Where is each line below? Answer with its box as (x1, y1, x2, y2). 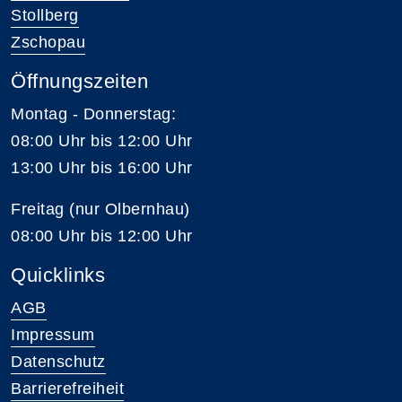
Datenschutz (11, 353, 106, 371)
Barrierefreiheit (11, 380, 124, 398)
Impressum (11, 326, 95, 344)
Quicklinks (11, 264, 105, 286)
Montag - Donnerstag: (11, 105, 176, 123)
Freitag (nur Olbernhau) (11, 200, 190, 218)
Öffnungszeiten (11, 70, 148, 92)
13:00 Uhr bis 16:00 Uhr (11, 159, 193, 177)
